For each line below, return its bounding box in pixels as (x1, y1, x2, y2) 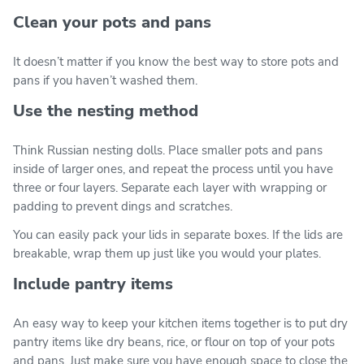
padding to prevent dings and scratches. (13, 197, 232, 214)
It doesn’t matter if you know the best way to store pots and (13, 53, 339, 70)
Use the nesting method (13, 99, 198, 122)
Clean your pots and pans (13, 11, 211, 33)
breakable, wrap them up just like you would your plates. (13, 245, 321, 262)
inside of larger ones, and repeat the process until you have (13, 160, 333, 177)
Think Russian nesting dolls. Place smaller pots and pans (13, 141, 323, 158)
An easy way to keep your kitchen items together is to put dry (13, 314, 348, 331)
